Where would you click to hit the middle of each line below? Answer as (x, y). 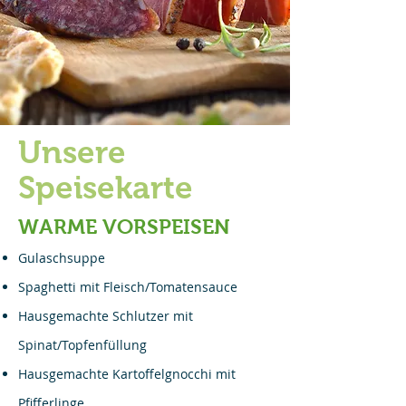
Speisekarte (106, 187)
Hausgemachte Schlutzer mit (106, 316)
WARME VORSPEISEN (124, 227)
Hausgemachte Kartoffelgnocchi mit (127, 374)
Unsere (72, 152)
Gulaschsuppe (62, 258)
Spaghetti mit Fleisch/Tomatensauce (128, 287)
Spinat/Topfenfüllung (82, 345)
